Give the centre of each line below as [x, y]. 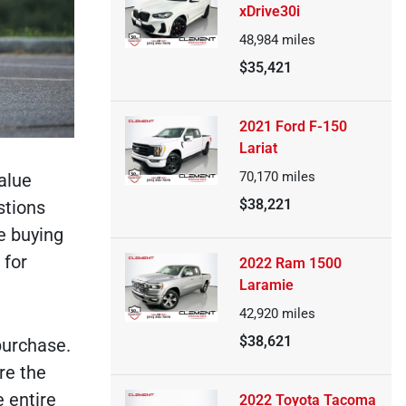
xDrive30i [269, 11]
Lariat [258, 148]
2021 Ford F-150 [293, 126]
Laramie [266, 285]
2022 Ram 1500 [290, 263]
